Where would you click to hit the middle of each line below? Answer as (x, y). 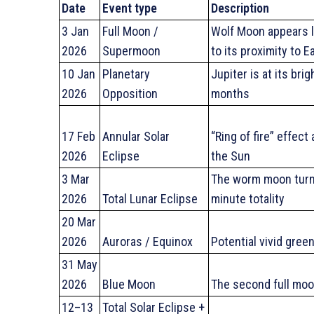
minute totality (247, 198)
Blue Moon (129, 284)
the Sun (230, 156)
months (230, 93)
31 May (79, 264)
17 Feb (78, 136)
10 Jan (78, 74)
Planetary (126, 74)
